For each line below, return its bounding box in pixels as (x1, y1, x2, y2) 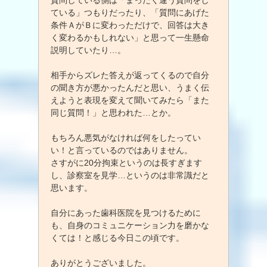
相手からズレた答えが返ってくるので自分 (51, 70, 209, 80)
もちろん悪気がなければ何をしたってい (51, 132, 201, 142)
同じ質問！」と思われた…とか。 (51, 107, 176, 117)
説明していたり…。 (51, 45, 126, 55)
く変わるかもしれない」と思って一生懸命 (51, 32, 209, 42)
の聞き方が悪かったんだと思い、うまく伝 (51, 82, 209, 92)
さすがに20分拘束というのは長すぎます (51, 157, 202, 167)
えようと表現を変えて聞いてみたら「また (51, 95, 209, 105)
